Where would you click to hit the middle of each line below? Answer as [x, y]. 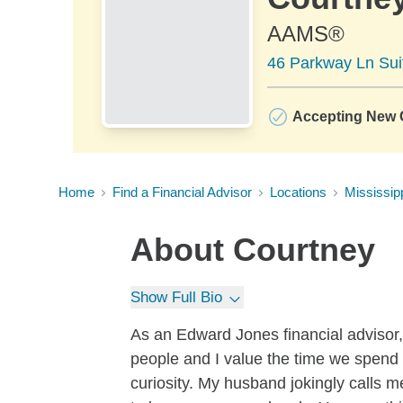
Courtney [304, 250]
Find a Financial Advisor [182, 192]
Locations [298, 192]
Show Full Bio [176, 297]
